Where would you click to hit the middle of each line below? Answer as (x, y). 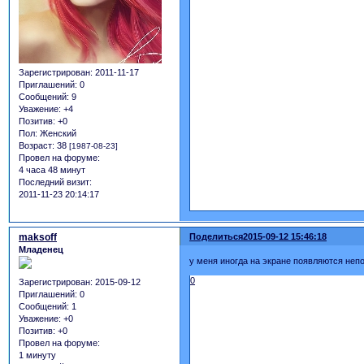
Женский (57, 134)
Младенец (41, 250)
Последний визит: (55, 182)
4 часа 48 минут (52, 170)
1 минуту (37, 355)
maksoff (38, 238)
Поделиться (217, 237)
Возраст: (37, 146)
